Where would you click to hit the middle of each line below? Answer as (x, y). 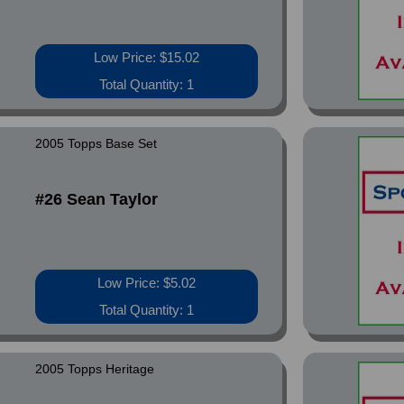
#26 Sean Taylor (97, 199)
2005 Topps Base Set (96, 143)
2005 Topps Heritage (95, 369)
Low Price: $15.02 (147, 57)
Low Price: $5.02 (147, 283)
